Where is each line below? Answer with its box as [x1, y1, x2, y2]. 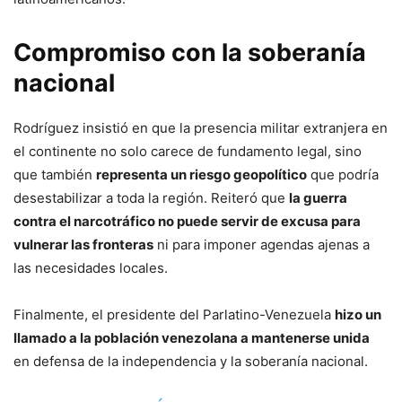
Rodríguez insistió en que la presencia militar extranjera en [13, 118, 388, 136]
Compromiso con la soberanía [13, 37, 366, 67]
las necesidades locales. [13, 258, 168, 276]
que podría [307, 165, 379, 183]
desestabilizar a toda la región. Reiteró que [13, 188, 289, 206]
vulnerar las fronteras [13, 235, 153, 253]
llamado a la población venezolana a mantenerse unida [13, 328, 370, 346]
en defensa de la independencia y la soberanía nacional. [13, 352, 368, 370]
